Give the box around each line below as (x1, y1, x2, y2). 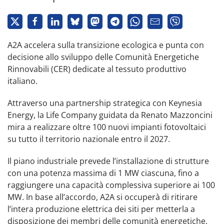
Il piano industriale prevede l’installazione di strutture (7, 155, 209, 166)
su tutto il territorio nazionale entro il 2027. (7, 133, 170, 144)
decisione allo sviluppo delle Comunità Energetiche (7, 51, 199, 62)
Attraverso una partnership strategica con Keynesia (7, 97, 202, 108)
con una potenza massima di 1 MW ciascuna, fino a (7, 167, 199, 178)
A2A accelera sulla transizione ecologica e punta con (7, 39, 204, 50)
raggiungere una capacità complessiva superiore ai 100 (7, 179, 215, 190)
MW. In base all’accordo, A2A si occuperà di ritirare (7, 191, 197, 202)
